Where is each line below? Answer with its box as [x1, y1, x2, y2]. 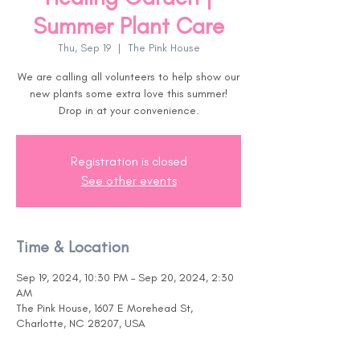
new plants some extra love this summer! [29, 87, 228, 100]
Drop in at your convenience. [58, 104, 199, 117]
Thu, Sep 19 [57, 41, 111, 55]
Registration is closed [70, 153, 187, 169]
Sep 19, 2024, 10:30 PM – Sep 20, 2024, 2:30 [16, 271, 234, 284]
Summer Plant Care [33, 12, 224, 39]
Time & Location [16, 237, 129, 256]
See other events [80, 173, 177, 188]
